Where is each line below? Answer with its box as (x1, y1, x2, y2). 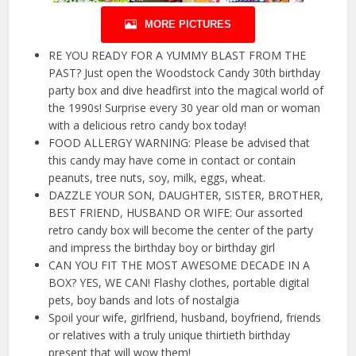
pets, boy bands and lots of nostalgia (48, 292, 240, 308)
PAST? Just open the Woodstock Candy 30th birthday (48, 65, 321, 81)
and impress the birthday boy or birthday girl (48, 240, 276, 256)
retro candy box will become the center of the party (48, 222, 314, 238)
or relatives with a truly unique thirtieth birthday (48, 327, 291, 343)
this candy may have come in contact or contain (48, 153, 296, 168)
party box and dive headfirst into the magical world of (48, 83, 324, 99)
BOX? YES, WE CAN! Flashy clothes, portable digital (48, 275, 310, 291)
